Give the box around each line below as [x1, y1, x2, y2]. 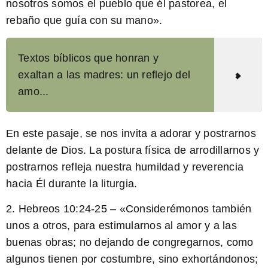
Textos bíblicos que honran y [18, 51, 159, 64]
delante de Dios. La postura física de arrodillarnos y [6, 144, 260, 156]
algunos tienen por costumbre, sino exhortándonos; [6, 253, 258, 266]
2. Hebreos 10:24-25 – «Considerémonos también [6, 203, 252, 215]
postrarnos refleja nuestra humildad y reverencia [6, 160, 243, 173]
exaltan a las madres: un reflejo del [18, 68, 190, 81]
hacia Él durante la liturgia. [6, 177, 138, 190]
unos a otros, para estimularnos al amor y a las [6, 220, 237, 232]
